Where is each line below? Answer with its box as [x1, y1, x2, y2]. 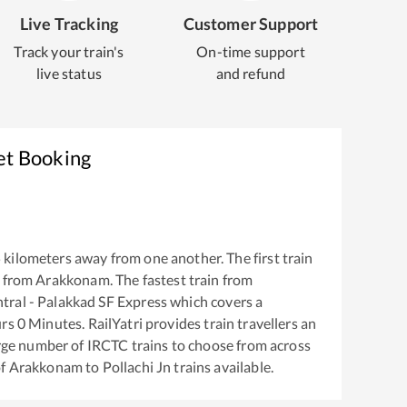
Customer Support [183, 14, 319, 34]
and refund [215, 65, 286, 82]
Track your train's [14, 43, 124, 60]
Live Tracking [19, 14, 119, 34]
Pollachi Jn [102, 358, 172, 376]
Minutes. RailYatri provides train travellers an [25, 314, 317, 333]
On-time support [196, 43, 305, 60]
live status [36, 65, 102, 82]
